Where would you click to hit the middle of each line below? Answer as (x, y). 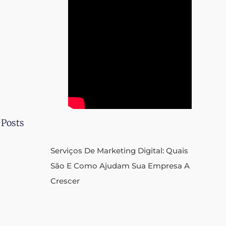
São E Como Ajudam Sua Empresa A (120, 166)
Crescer (65, 181)
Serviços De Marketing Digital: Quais (119, 151)
